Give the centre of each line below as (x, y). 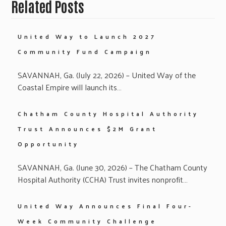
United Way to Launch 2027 (87, 36)
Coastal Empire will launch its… (69, 87)
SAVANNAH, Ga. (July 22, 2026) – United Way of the (106, 75)
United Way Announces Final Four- (105, 206)
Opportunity (48, 144)
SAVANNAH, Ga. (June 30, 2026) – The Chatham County (112, 167)
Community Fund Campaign (84, 51)
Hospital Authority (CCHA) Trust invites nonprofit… (102, 179)
